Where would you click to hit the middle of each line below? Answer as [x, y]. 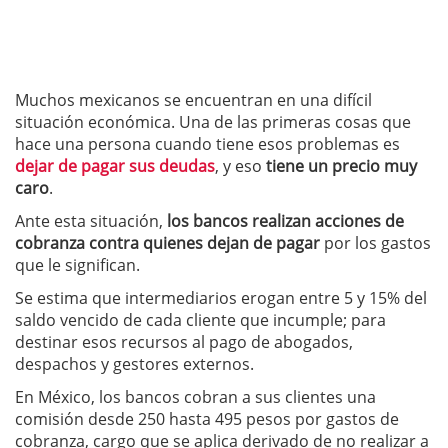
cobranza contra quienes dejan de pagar [167, 243]
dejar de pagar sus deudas [115, 166]
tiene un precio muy [341, 166]
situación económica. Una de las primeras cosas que [213, 122]
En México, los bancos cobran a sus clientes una [195, 397]
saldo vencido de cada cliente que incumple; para [200, 320]
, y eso [240, 166]
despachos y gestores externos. [134, 364]
